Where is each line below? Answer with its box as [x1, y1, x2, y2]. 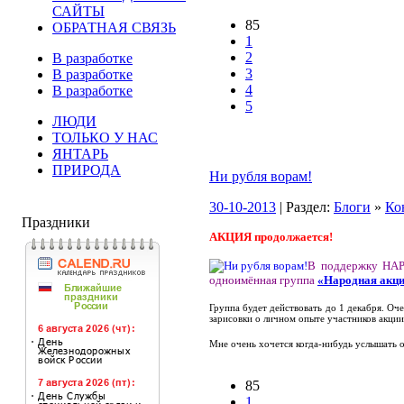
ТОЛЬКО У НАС [52, 130, 158, 145]
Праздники [22, 215, 90, 230]
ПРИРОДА [52, 162, 121, 178]
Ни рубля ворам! [209, 169, 312, 184]
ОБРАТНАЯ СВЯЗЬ [52, 20, 176, 35]
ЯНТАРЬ [52, 146, 108, 161]
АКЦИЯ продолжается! [209, 230, 333, 243]
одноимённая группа [209, 273, 317, 287]
